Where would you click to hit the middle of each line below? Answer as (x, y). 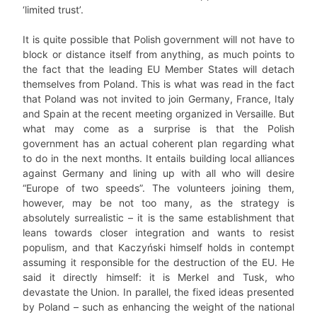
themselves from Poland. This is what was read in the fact (158, 84)
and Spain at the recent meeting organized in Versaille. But (158, 114)
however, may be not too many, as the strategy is (158, 203)
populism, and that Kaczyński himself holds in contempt (158, 247)
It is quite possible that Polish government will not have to (158, 39)
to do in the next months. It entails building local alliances (158, 158)
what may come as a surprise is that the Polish (158, 128)
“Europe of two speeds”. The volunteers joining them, (158, 188)
